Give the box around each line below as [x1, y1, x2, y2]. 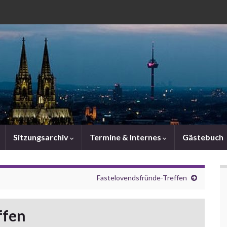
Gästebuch [182, 132, 223, 142]
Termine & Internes [90, 132, 163, 142]
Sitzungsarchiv [13, 132, 70, 142]
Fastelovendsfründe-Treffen [97, 173, 187, 182]
